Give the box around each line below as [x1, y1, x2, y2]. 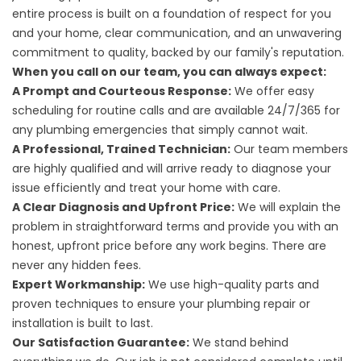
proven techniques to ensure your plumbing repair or [12, 295, 310, 312]
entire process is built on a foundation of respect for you [12, 5, 331, 22]
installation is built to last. [12, 314, 153, 331]
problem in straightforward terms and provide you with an [12, 218, 338, 234]
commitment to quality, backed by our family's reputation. [12, 44, 344, 60]
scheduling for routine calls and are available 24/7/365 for [12, 102, 340, 118]
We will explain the [234, 198, 341, 215]
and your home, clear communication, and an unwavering [12, 24, 342, 41]
